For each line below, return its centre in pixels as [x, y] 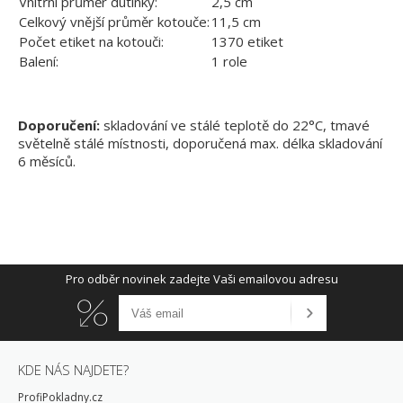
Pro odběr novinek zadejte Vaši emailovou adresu [201, 279]
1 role [229, 62]
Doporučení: [59, 125]
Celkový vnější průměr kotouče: [114, 22]
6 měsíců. [47, 161]
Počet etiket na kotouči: [91, 42]
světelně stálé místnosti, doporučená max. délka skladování [200, 143]
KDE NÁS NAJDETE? [73, 370]
